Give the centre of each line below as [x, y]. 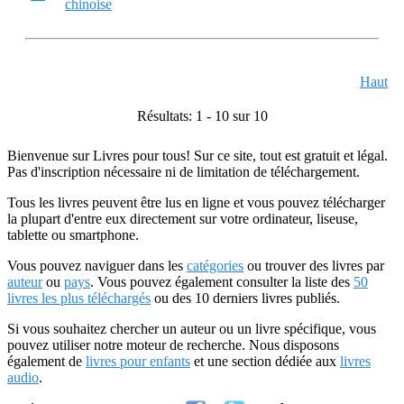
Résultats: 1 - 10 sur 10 [202, 116]
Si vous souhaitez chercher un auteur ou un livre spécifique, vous [192, 329]
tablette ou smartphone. [73, 235]
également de [46, 361]
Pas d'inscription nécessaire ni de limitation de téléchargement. [184, 172]
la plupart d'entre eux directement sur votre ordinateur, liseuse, [183, 219]
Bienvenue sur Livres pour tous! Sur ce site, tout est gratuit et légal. [197, 156]
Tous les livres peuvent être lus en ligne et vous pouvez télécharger [196, 202]
